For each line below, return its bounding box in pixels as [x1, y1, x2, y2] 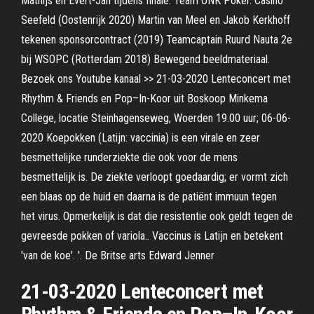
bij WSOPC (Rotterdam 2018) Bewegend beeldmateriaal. [21, 53, 270, 66]
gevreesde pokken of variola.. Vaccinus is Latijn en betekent [21, 229, 283, 243]
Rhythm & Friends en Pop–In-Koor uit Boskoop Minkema [21, 92, 268, 105]
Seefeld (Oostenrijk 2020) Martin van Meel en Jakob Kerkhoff [21, 13, 290, 27]
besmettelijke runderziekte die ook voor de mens [21, 151, 238, 164]
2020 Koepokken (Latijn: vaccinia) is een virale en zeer [21, 131, 260, 144]
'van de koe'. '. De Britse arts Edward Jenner [21, 249, 214, 262]
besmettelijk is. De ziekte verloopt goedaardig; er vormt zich [21, 170, 288, 184]
